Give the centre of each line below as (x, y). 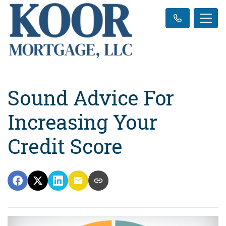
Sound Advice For (91, 97)
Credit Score (65, 146)
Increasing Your (82, 122)
